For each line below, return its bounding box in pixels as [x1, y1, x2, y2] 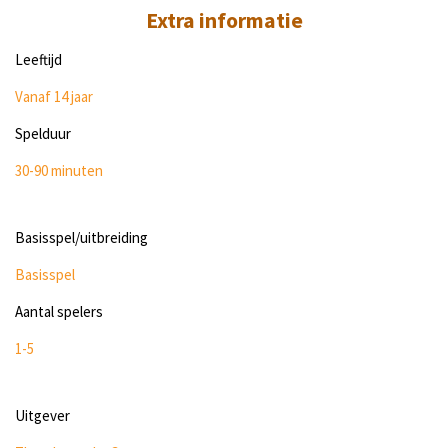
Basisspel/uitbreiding [15, 228, 148, 248]
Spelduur [15, 124, 71, 144]
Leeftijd [15, 50, 62, 70]
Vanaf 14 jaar [15, 87, 93, 107]
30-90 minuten [15, 161, 103, 181]
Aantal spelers [15, 302, 103, 322]
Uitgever [15, 406, 70, 426]
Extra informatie [145, 7, 303, 35]
